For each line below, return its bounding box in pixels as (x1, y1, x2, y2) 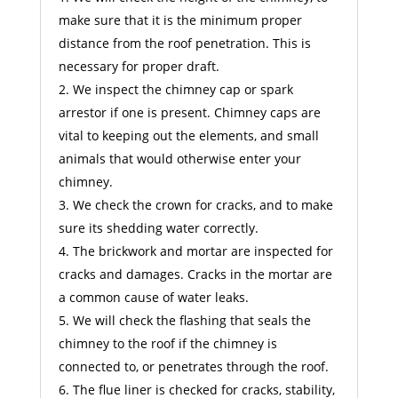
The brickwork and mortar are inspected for (72, 242, 333, 259)
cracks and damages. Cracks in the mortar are (58, 265, 332, 283)
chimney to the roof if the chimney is (58, 334, 277, 352)
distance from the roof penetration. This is (58, 34, 311, 52)
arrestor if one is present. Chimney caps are (58, 103, 321, 121)
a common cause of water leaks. (58, 288, 249, 306)
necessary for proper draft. (58, 57, 219, 75)
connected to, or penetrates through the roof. (58, 357, 329, 375)
